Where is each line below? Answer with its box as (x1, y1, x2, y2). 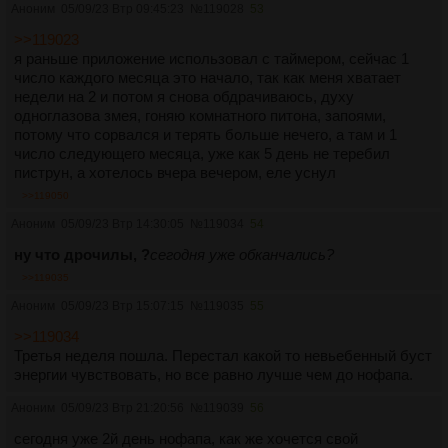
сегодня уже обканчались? (150, 245, 334, 263)
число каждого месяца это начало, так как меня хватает (14, 68, 401, 86)
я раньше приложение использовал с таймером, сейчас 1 (14, 49, 409, 67)
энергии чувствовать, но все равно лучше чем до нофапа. (14, 365, 413, 383)
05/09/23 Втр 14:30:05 (61, 216, 184, 231)
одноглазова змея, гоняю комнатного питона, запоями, (14, 106, 386, 124)
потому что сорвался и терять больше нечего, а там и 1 (14, 125, 397, 143)
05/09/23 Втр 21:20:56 (61, 400, 184, 415)
